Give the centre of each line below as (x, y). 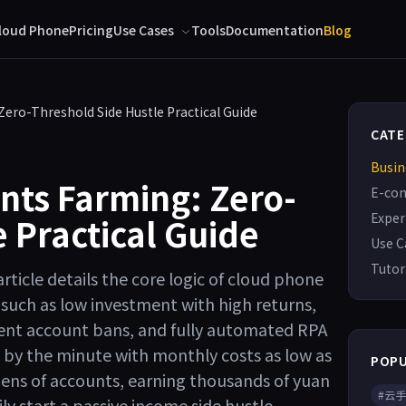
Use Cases (143, 30)
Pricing (91, 30)
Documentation (274, 30)
